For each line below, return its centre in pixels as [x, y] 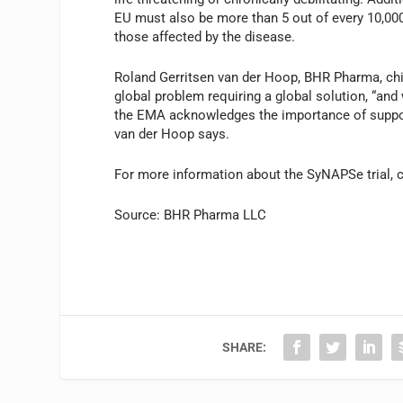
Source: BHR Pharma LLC [191, 215]
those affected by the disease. [205, 36]
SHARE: [245, 347]
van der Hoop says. [172, 134]
